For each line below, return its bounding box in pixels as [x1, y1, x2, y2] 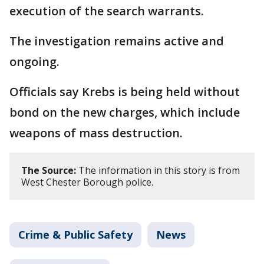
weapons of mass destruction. [9, 125, 183, 141]
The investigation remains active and [9, 33, 224, 49]
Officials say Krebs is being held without [9, 84, 240, 100]
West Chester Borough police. [21, 176, 153, 189]
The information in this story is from [76, 164, 240, 177]
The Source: [21, 164, 76, 177]
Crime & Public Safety [18, 227, 133, 242]
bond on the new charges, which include [9, 104, 240, 120]
